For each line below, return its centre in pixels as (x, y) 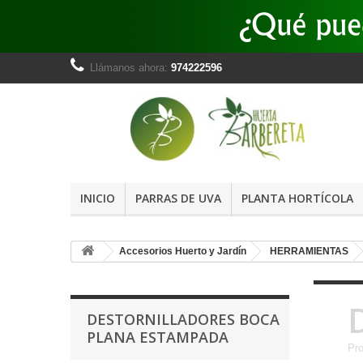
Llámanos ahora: (130, 68)
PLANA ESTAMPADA (158, 337)
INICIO (98, 199)
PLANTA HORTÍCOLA (297, 199)
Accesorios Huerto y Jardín (183, 252)
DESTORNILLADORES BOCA (183, 320)
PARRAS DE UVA (178, 199)
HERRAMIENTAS (309, 252)
